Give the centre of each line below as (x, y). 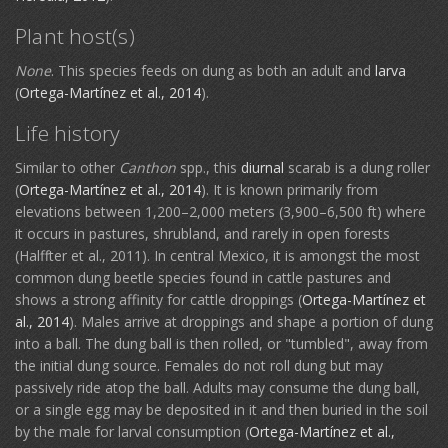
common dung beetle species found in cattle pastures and (203, 277)
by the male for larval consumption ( (132, 431)
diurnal (262, 167)
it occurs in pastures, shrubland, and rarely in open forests (202, 233)
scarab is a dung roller (357, 167)
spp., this (208, 167)
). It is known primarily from (289, 189)
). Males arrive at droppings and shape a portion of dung (251, 321)
